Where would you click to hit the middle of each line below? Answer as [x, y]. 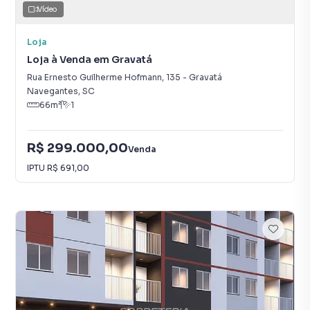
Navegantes [53, 91]
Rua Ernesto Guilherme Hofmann [94, 77]
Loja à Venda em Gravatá [90, 60]
